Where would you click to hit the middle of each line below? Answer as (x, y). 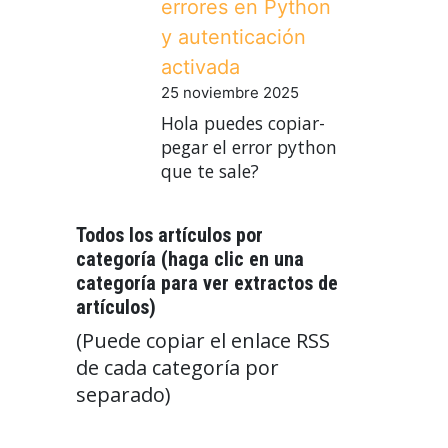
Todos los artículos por (169, 234)
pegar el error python (249, 146)
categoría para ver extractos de (207, 282)
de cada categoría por (177, 367)
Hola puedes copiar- (243, 122)
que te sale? (210, 170)
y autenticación (233, 37)
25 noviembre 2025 (230, 93)
